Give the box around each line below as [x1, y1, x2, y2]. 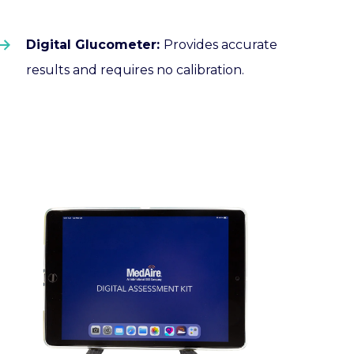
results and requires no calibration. [25, 62, 247, 77]
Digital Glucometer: [25, 36, 164, 52]
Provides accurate [163, 36, 277, 52]
